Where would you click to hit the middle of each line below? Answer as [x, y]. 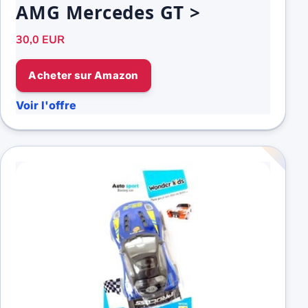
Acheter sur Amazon [84, 76]
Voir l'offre [46, 105]
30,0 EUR [41, 40]
